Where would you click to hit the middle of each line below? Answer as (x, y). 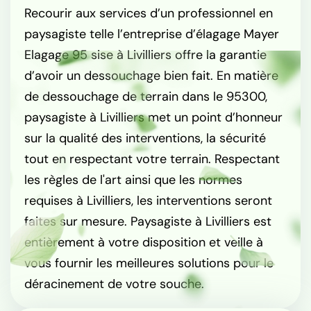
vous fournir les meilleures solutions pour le (149, 263)
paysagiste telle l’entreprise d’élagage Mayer (152, 34)
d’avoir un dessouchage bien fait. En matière (151, 76)
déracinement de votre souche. (114, 284)
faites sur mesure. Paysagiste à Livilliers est (148, 222)
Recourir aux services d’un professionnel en (149, 14)
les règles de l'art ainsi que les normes (133, 180)
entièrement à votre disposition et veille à (144, 243)
